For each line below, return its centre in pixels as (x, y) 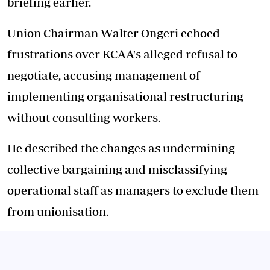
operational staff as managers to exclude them (133, 190)
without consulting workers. (84, 117)
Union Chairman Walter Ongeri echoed (114, 33)
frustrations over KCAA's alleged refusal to (122, 54)
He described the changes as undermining (121, 148)
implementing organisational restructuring (125, 96)
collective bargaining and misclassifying (117, 169)
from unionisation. (58, 211)
